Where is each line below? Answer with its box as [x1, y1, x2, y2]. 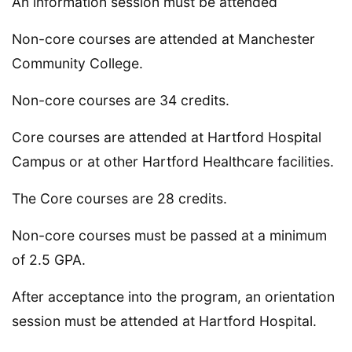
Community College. [12, 54, 143, 71]
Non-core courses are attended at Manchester [12, 30, 315, 47]
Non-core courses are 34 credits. [12, 91, 229, 108]
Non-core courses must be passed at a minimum [12, 226, 327, 244]
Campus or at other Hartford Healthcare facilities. [12, 152, 334, 170]
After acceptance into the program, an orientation [12, 288, 335, 305]
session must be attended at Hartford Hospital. [12, 312, 317, 329]
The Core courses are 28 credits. [12, 189, 227, 207]
